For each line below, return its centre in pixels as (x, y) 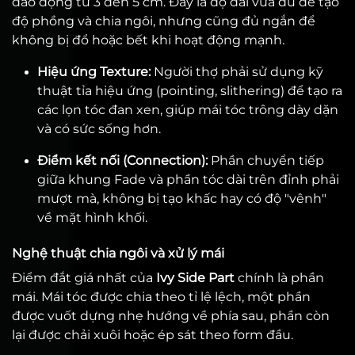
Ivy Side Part (195, 278)
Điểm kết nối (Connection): (122, 160)
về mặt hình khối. (92, 218)
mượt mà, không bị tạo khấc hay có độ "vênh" (182, 198)
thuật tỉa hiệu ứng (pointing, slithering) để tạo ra (190, 91)
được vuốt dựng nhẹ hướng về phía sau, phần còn (171, 316)
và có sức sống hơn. (99, 129)
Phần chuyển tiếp (266, 160)
